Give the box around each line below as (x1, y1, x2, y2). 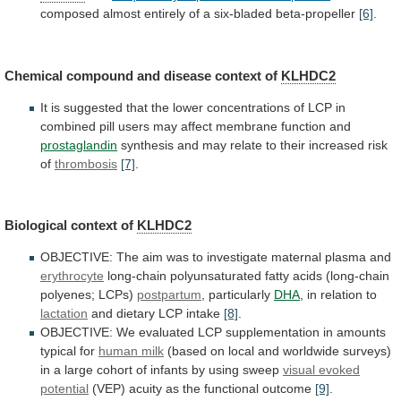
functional (204, 381, 259, 397)
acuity (129, 381, 162, 397)
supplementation (226, 325, 320, 340)
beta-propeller (276, 6, 355, 21)
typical (40, 344, 76, 359)
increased (309, 137, 364, 152)
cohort (97, 363, 132, 378)
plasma (325, 250, 366, 265)
